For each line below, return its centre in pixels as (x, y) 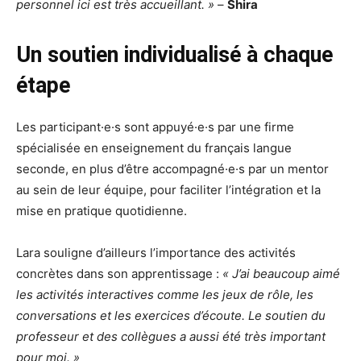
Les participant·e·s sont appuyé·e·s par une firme (155, 127)
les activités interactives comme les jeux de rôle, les (165, 294)
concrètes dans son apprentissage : (119, 273)
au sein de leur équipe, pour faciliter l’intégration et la (168, 189)
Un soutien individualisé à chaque (174, 54)
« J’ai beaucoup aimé (281, 273)
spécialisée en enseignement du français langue (154, 147)
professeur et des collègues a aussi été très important (171, 336)
